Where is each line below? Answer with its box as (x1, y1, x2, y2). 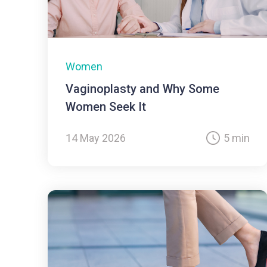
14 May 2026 (66, 132, 126, 145)
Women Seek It (66, 100, 146, 114)
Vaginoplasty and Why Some (66, 82, 219, 97)
